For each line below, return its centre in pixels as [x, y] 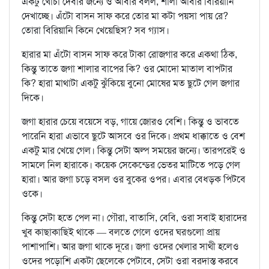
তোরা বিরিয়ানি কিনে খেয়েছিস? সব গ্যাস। [95, 31]
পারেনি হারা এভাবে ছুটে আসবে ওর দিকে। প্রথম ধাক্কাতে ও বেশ [133, 136]
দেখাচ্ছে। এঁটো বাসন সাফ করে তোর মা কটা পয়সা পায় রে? [125, 16]
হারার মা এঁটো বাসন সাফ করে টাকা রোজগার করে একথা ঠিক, [129, 55]
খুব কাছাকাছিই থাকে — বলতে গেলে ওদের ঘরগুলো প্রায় [121, 232]
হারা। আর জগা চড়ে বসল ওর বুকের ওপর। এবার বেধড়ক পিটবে [134, 180]
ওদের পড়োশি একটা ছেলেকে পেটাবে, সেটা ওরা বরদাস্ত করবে [130, 261]
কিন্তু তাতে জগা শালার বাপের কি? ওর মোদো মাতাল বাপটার [127, 69]
